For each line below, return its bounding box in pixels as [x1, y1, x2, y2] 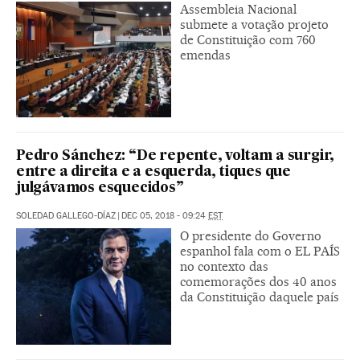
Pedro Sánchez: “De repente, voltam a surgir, [16, 149, 335, 164]
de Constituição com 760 [180, 31, 316, 47]
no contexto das [180, 259, 268, 275]
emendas [180, 47, 231, 63]
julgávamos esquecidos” [16, 182, 184, 196]
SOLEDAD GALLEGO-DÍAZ [16, 211, 116, 222]
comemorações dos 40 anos [180, 274, 337, 290]
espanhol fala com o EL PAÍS [180, 243, 340, 260]
